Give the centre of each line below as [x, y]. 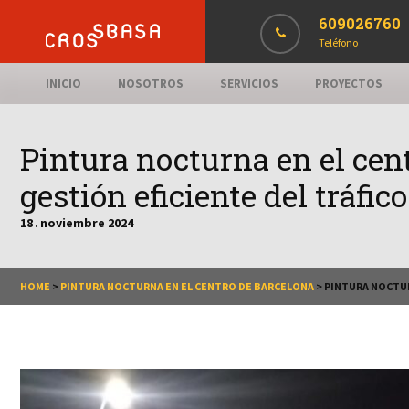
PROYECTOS [349, 84]
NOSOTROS [151, 84]
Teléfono [338, 42]
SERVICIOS [249, 84]
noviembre [74, 223]
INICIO [63, 84]
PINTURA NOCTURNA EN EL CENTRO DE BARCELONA [187, 286]
